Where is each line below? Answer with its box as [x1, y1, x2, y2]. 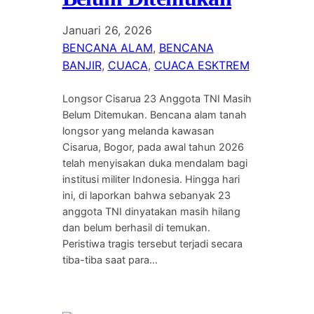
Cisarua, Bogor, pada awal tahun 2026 [62, 140, 244, 153]
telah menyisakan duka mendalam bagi [62, 156, 247, 170]
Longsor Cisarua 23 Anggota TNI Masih [62, 92, 252, 105]
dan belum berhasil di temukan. [62, 221, 210, 234]
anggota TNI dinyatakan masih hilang [62, 205, 240, 218]
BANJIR [62, 57, 102, 72]
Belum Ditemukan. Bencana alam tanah [62, 108, 247, 121]
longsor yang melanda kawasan [62, 124, 214, 137]
